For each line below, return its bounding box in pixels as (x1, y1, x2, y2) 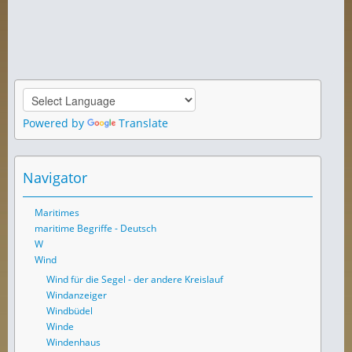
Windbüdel (46, 303, 93, 317)
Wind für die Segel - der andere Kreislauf (46, 272, 223, 286)
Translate (119, 115, 168, 130)
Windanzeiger (46, 288, 107, 302)
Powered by (23, 115, 87, 130)
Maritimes (35, 205, 79, 219)
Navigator (23, 167, 87, 187)
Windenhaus (46, 335, 101, 349)
